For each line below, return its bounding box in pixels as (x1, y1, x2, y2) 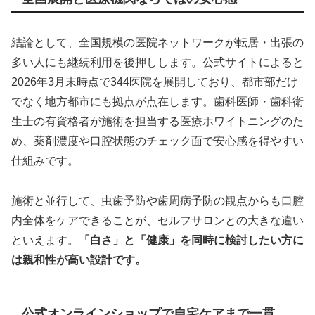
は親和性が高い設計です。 (11, 254, 146, 266)
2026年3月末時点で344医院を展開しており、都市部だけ (11, 76, 298, 89)
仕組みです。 (11, 155, 79, 167)
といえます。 (11, 234, 79, 247)
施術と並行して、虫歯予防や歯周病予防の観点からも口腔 (11, 195, 304, 207)
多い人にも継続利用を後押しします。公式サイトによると (11, 56, 304, 69)
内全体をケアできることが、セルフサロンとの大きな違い (11, 214, 304, 227)
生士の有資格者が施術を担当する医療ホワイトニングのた (11, 115, 304, 128)
